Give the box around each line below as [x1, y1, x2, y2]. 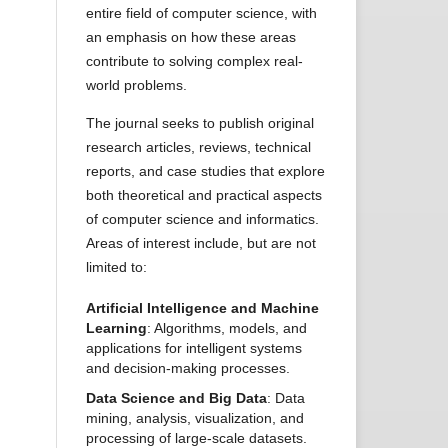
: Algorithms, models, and [147, 320, 307, 337]
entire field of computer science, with [86, 5, 317, 22]
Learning [86, 320, 147, 337]
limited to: [86, 259, 147, 276]
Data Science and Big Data [86, 390, 267, 407]
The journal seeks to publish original [86, 115, 314, 132]
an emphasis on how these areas [86, 29, 296, 46]
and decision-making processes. [86, 360, 290, 377]
